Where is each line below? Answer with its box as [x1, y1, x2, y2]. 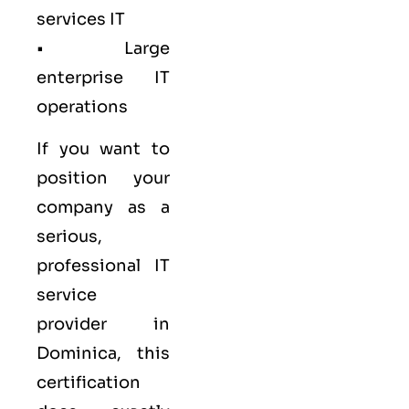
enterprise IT [37, 67, 170, 88]
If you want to [37, 139, 170, 160]
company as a [37, 197, 170, 218]
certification [37, 372, 141, 393]
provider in [37, 314, 170, 335]
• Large [37, 37, 170, 58]
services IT [37, 8, 125, 29]
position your [37, 168, 170, 189]
